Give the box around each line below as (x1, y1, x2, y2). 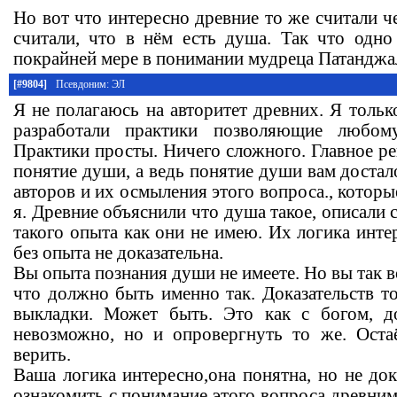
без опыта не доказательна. (13, 242, 223, 262)
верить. (13, 344, 71, 364)
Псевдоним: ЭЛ (56, 77, 125, 90)
